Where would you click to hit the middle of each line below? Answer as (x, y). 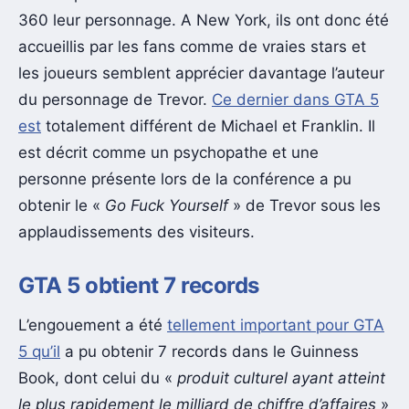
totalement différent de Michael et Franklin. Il (208, 126)
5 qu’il (39, 352)
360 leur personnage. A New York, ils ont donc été (204, 21)
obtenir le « (59, 206)
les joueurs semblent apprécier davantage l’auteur (201, 73)
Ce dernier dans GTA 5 (295, 100)
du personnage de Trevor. (115, 100)
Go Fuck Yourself (167, 206)
